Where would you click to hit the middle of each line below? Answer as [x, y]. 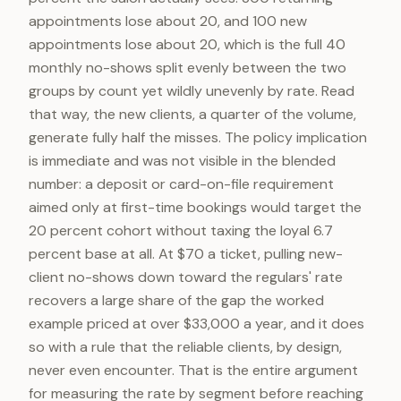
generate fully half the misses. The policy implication [198, 137]
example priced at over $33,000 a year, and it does [196, 324]
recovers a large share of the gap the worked [176, 300]
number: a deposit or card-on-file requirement [181, 184]
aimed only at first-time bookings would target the [195, 207]
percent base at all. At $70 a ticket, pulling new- [186, 254]
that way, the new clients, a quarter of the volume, [192, 114]
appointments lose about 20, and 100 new [168, 21]
